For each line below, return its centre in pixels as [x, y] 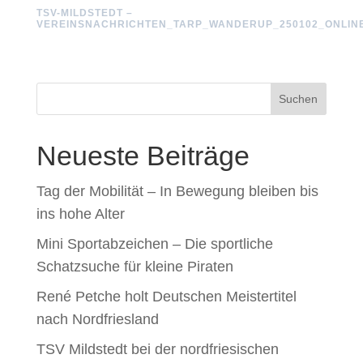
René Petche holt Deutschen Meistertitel [166, 297]
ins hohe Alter [80, 214]
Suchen [299, 99]
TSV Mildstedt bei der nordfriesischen [157, 349]
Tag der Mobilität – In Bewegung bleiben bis [177, 191]
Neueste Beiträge [143, 156]
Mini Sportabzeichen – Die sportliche [154, 244]
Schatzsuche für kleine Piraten [135, 267]
